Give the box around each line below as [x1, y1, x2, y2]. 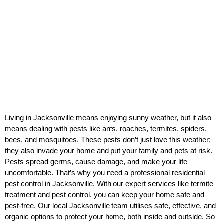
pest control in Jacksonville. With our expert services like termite [5, 180, 213, 188]
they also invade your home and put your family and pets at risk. [5, 147, 212, 155]
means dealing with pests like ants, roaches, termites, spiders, [5, 125, 207, 133]
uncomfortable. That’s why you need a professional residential [5, 169, 205, 177]
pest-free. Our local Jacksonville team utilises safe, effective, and [5, 202, 216, 210]
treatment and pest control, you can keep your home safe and [5, 191, 204, 199]
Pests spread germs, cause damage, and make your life [5, 158, 187, 166]
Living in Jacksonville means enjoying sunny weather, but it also [5, 114, 211, 122]
